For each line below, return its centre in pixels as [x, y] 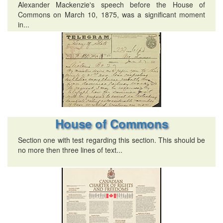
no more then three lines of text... [70, 150]
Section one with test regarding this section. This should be [111, 140]
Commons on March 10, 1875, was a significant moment [111, 15]
